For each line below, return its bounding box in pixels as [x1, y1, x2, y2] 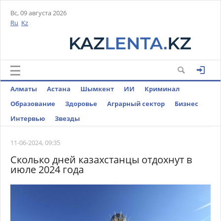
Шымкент [80, 84, 114, 93]
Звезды [55, 114, 80, 123]
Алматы [10, 84, 37, 93]
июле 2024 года [10, 163, 84, 176]
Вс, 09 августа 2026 [10, 8, 67, 17]
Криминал [145, 84, 180, 93]
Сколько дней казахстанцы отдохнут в [10, 153, 192, 166]
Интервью [10, 114, 45, 123]
